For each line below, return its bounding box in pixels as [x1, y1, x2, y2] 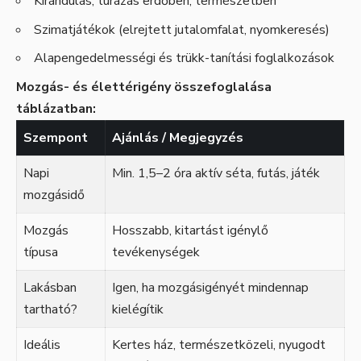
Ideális [23, 335, 60, 354]
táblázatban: [16, 99, 96, 118]
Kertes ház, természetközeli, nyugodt [112, 335, 326, 354]
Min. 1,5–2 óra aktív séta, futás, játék [112, 164, 320, 182]
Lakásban [23, 278, 77, 297]
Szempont [23, 128, 88, 147]
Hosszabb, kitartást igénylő [112, 221, 268, 239]
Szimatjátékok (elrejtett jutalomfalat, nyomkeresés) [34, 20, 330, 39]
